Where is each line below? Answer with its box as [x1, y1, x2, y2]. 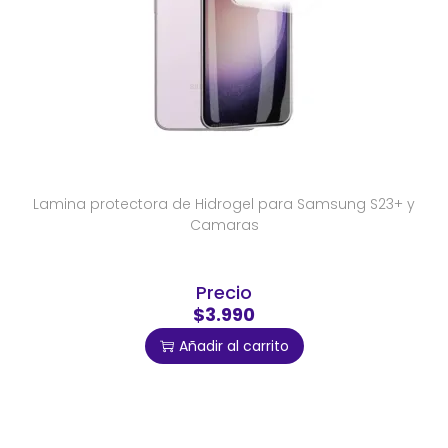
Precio [196, 280, 252, 306]
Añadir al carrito [178, 336, 289, 357]
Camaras [189, 215, 259, 236]
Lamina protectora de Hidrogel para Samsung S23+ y [33, 194, 415, 215]
